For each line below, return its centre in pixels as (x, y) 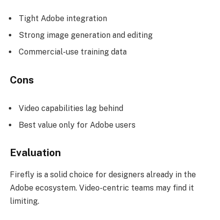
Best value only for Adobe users (77, 125)
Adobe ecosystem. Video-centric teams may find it (102, 188)
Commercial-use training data (73, 52)
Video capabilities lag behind (71, 108)
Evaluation (35, 153)
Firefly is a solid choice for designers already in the (103, 174)
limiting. (25, 201)
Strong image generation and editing (86, 35)
